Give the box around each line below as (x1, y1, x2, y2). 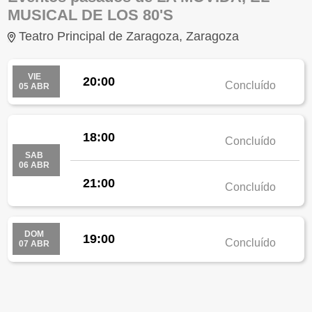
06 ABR (19, 160, 50, 171)
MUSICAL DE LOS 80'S (8, 6, 174, 24)
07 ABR (19, 239, 50, 249)
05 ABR (19, 81, 50, 92)
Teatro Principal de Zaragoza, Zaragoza (19, 29, 240, 43)
